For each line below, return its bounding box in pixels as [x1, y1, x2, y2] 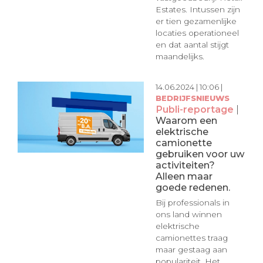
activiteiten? [155, 159, 215, 171]
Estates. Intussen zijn [155, 5, 240, 15]
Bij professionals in [155, 198, 230, 208]
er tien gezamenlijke [155, 16, 237, 26]
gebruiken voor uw [155, 147, 244, 160]
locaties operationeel [155, 28, 239, 38]
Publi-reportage [155, 103, 234, 115]
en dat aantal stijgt [155, 40, 229, 50]
